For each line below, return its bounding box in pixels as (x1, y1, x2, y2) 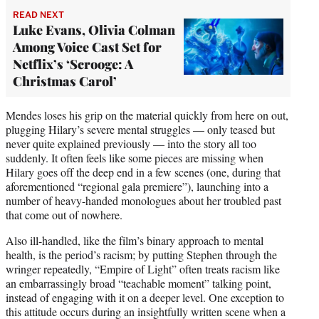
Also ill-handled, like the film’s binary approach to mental (6, 232, 263, 248)
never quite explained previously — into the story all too (6, 135, 256, 151)
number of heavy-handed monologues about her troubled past (6, 192, 281, 208)
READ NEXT (13, 9, 64, 20)
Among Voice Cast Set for (13, 38, 162, 56)
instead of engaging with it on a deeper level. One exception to (6, 289, 284, 305)
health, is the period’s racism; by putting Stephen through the (6, 246, 277, 262)
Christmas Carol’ (13, 72, 117, 90)
